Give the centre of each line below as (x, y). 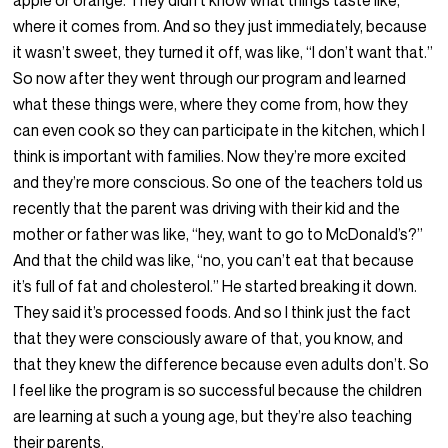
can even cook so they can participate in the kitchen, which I (219, 130)
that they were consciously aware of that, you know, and (208, 338)
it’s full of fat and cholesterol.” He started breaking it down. (215, 286)
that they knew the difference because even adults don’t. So (221, 364)
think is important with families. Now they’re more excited (210, 156)
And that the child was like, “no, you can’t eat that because (214, 260)
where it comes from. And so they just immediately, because (220, 26)
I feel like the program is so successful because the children (218, 390)
